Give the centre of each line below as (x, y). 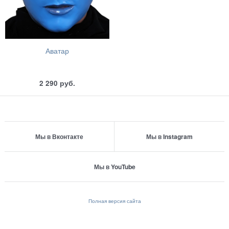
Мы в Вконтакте (60, 137)
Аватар (57, 51)
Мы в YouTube (114, 167)
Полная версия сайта (114, 200)
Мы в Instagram (169, 137)
